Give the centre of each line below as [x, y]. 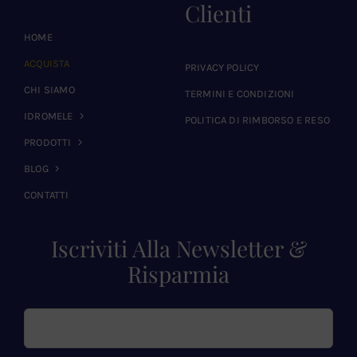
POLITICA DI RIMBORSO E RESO [257, 120]
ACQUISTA [47, 63]
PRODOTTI [47, 142]
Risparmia [178, 273]
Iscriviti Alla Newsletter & [178, 248]
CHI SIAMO [49, 89]
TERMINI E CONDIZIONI [239, 93]
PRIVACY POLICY [222, 67]
